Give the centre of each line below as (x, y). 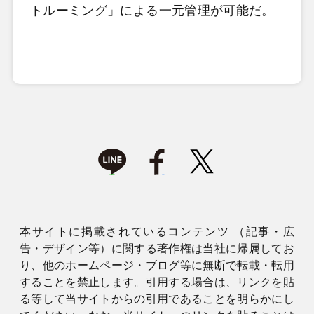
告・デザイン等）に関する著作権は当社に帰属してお (157, 249)
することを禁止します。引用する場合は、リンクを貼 (157, 282)
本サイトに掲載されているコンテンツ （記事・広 (157, 232)
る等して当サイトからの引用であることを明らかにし (157, 299)
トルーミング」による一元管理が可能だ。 (152, 10)
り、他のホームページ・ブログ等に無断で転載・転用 (157, 266)
